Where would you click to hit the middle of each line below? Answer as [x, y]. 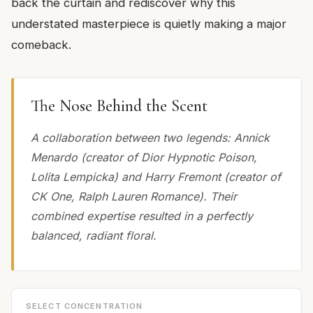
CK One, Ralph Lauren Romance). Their [134, 196]
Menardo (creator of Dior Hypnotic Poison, [144, 157]
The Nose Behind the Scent [119, 105]
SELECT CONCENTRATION [85, 306]
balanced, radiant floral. [94, 235]
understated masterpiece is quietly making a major [149, 23]
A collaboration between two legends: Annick [150, 137]
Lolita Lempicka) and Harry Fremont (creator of [156, 176]
